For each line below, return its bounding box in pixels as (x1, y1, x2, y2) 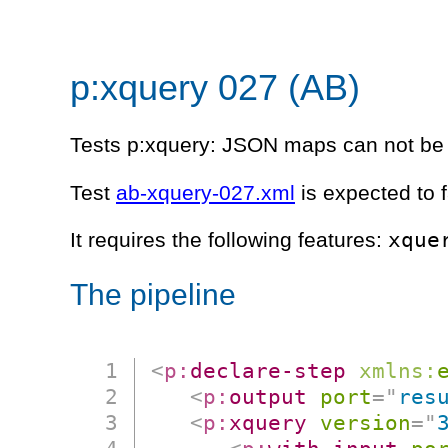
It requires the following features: (70, 227, 388, 252)
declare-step (190, 357, 347, 383)
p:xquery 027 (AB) (70, 66, 360, 108)
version (320, 409, 412, 435)
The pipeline (70, 277, 236, 311)
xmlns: (359, 357, 438, 383)
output (229, 383, 308, 409)
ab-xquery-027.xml (116, 180, 295, 205)
